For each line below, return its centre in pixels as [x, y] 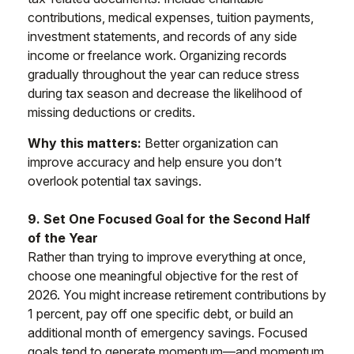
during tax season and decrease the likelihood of [165, 94]
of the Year [63, 238]
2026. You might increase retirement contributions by [177, 295]
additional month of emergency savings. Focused [168, 333]
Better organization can [210, 143]
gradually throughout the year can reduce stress [164, 75]
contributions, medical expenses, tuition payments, [171, 18]
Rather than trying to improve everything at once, [167, 257]
